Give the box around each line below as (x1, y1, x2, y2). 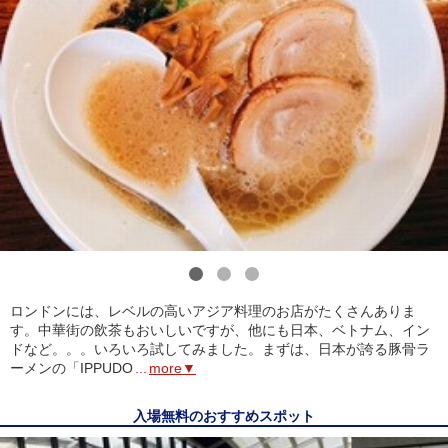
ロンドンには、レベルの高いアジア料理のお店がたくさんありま (10, 302, 416, 319)
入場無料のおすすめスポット (133, 407, 315, 424)
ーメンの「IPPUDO (10, 359, 133, 376)
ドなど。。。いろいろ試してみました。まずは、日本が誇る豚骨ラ (10, 340, 430, 357)
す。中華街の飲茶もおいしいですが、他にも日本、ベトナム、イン (10, 321, 430, 338)
